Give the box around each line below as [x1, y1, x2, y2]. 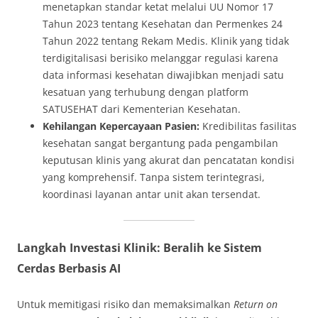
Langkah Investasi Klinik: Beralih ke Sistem [17, 239, 262, 256]
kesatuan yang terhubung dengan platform [43, 84, 248, 99]
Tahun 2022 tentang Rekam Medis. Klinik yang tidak [43, 33, 289, 48]
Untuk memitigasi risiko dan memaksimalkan [17, 297, 234, 311]
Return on [234, 297, 278, 311]
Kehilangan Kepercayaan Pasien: [43, 119, 199, 133]
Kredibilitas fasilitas [199, 119, 297, 133]
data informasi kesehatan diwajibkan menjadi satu [43, 67, 284, 82]
